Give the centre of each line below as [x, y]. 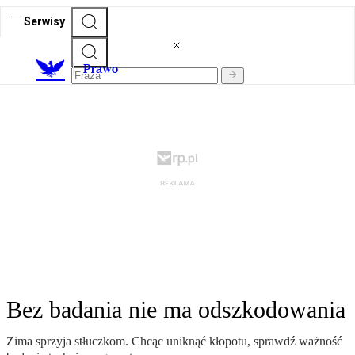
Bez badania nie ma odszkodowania [176, 310]
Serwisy [44, 21]
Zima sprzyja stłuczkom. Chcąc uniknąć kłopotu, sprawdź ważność [174, 342]
